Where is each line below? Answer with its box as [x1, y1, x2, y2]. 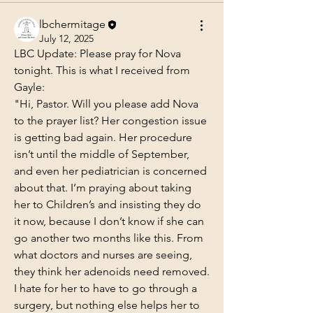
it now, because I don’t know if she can [14, 214, 204, 228]
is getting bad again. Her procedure [14, 131, 192, 145]
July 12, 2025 [39, 32, 94, 45]
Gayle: [14, 80, 45, 94]
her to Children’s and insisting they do [14, 198, 201, 212]
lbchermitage [39, 17, 105, 31]
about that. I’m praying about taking [14, 181, 191, 195]
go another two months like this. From [14, 231, 203, 245]
